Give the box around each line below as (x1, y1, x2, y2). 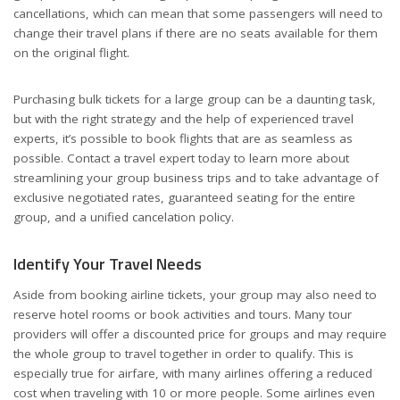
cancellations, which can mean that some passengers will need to (13, 4, 383, 21)
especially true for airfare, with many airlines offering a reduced (13, 365, 372, 382)
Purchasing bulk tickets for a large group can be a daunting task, (13, 90, 376, 107)
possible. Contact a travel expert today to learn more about (13, 149, 349, 166)
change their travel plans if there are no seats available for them (13, 24, 378, 41)
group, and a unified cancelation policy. (13, 208, 234, 225)
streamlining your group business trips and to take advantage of (13, 169, 379, 186)
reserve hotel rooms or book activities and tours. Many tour (13, 306, 352, 323)
